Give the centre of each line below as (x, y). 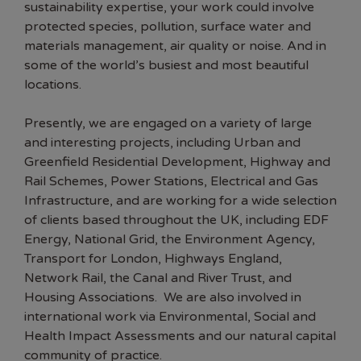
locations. (53, 85)
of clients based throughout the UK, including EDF (176, 220)
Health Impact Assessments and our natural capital (180, 336)
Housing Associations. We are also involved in (163, 297)
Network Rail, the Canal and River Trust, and (158, 278)
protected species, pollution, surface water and (168, 27)
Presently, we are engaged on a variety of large (168, 123)
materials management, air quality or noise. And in (175, 46)
